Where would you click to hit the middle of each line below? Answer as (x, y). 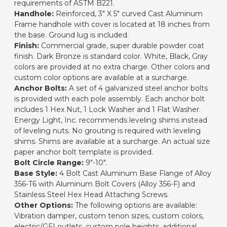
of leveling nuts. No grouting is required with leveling (107, 130)
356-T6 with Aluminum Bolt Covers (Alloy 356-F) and (105, 184)
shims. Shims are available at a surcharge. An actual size (112, 141)
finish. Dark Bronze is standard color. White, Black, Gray (111, 56)
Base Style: (36, 173)
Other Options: (44, 205)
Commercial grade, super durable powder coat (122, 45)
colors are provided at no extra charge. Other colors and (112, 67)
